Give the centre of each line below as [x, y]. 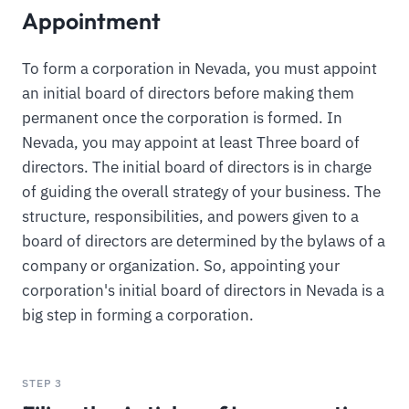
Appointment [91, 21]
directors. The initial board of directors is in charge [197, 168]
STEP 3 [42, 382]
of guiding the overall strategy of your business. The [201, 192]
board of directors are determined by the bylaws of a [204, 241]
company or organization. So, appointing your [181, 266]
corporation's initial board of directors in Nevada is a [203, 291]
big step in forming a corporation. [138, 315]
